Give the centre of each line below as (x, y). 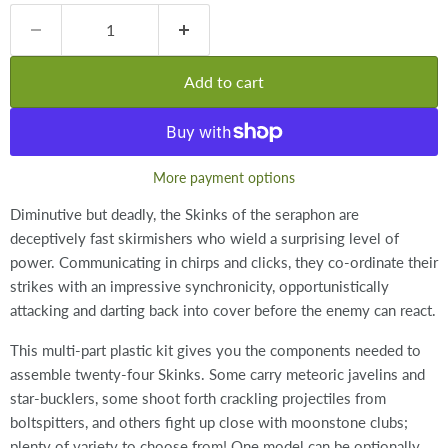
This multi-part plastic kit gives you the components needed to (215, 349)
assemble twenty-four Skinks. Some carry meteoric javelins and (217, 373)
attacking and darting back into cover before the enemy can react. (223, 309)
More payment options (224, 177)
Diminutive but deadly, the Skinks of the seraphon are (184, 213)
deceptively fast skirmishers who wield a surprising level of (204, 237)
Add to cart (224, 81)
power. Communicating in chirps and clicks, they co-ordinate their (224, 261)
